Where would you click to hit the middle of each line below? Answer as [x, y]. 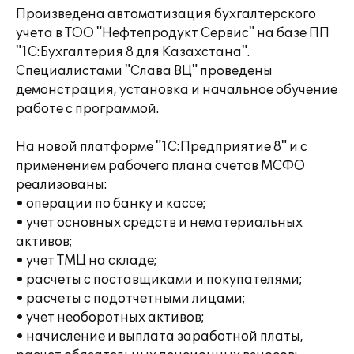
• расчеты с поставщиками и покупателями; [159, 280]
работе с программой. [87, 109]
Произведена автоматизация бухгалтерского [166, 14]
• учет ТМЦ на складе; [87, 261]
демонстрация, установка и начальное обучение [177, 90]
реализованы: [62, 185]
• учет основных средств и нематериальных [159, 223]
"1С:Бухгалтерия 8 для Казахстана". [133, 52]
